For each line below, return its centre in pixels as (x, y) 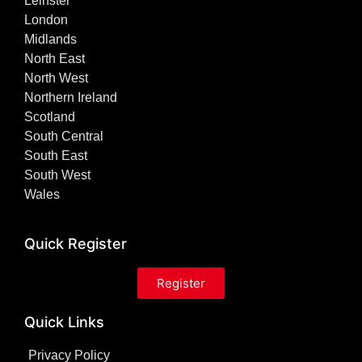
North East (55, 58)
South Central (64, 136)
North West (56, 78)
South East (56, 155)
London (46, 19)
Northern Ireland (71, 97)
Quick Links (64, 322)
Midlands (51, 39)
